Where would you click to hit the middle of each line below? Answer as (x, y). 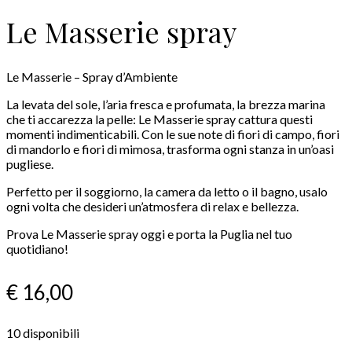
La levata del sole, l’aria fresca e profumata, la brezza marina (166, 104)
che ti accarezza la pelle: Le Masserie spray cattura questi (159, 119)
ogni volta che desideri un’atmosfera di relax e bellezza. (152, 206)
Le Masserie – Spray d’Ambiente (92, 76)
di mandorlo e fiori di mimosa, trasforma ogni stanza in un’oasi (170, 148)
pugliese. (30, 163)
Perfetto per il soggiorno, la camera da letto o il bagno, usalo (167, 191)
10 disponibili (43, 332)
